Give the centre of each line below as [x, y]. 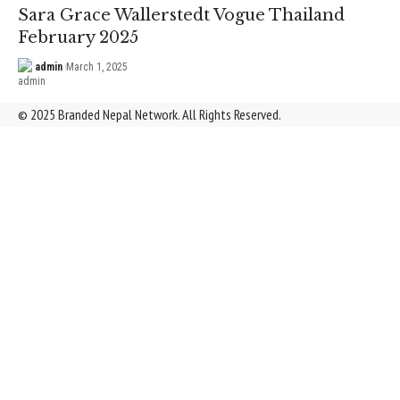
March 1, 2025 [96, 67]
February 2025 [78, 37]
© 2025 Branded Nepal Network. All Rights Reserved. [150, 114]
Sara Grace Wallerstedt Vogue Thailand [181, 15]
